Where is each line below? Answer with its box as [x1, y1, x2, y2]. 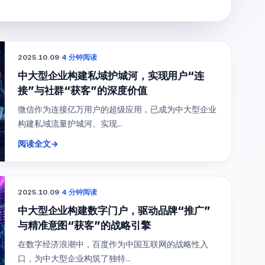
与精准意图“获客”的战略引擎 [17, 218, 151, 231]
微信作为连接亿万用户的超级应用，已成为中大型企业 [17, 104, 216, 115]
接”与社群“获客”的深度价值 [17, 83, 147, 96]
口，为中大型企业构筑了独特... [17, 253, 131, 264]
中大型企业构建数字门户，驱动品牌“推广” [17, 203, 211, 216]
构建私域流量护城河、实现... [17, 118, 122, 129]
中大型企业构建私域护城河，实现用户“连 [17, 69, 205, 82]
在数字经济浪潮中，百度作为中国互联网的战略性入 [17, 239, 208, 250]
